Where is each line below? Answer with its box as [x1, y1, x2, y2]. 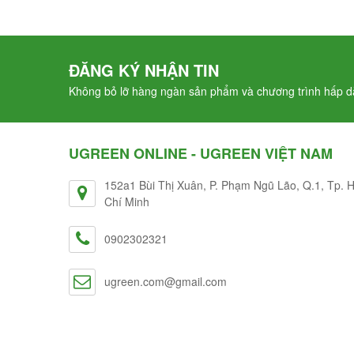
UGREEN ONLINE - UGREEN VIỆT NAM [69, 142, 333, 164]
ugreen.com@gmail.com [104, 273, 227, 289]
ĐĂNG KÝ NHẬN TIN [69, 58, 219, 81]
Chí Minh [104, 193, 149, 209]
